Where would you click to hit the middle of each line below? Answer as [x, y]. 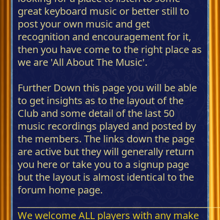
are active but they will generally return [106, 151]
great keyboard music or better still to [104, 11]
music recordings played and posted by [107, 126]
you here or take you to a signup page [104, 164]
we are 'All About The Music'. [83, 62]
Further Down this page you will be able [108, 87]
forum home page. [60, 190]
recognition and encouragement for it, [105, 36]
